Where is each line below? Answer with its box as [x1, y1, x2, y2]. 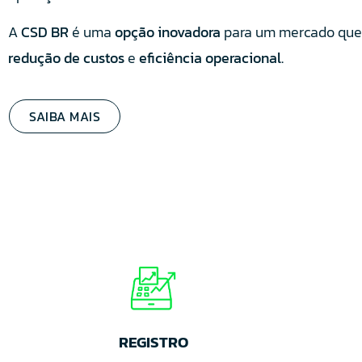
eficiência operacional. [139, 47, 284, 69]
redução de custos [8, 47, 124, 69]
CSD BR [21, 21, 69, 44]
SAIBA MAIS [29, 106, 100, 126]
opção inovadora [115, 21, 221, 44]
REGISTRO [118, 330, 188, 354]
